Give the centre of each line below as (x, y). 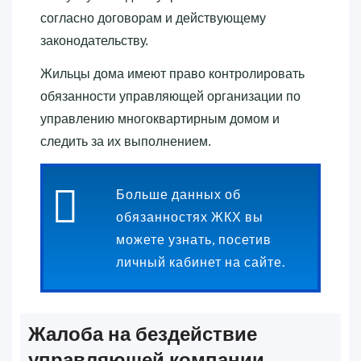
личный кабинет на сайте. (201, 261)
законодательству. (94, 40)
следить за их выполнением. (126, 141)
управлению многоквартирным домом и (160, 118)
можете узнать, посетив (194, 239)
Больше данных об (178, 193)
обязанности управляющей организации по (170, 96)
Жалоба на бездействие (143, 334)
